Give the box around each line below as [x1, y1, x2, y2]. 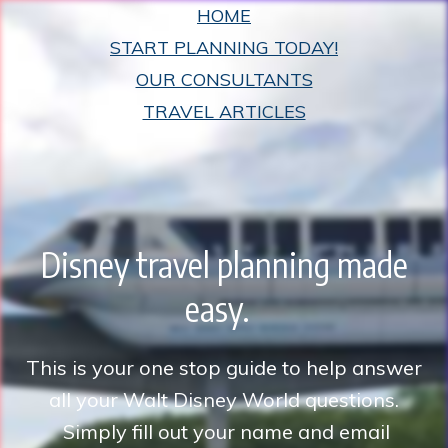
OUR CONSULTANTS [135, 68, 313, 91]
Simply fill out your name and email [58, 419, 390, 444]
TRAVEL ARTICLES [142, 100, 306, 123]
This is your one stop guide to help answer [26, 355, 422, 380]
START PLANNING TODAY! [110, 36, 338, 59]
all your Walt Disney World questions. [49, 387, 399, 412]
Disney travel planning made [40, 243, 408, 285]
